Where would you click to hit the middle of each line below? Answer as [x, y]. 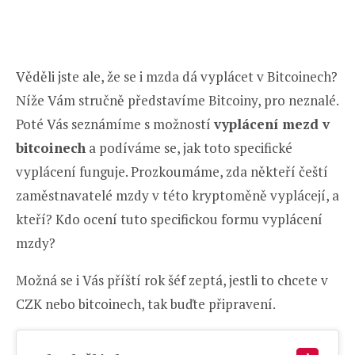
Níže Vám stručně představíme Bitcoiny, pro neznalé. [177, 100]
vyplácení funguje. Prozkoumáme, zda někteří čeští [172, 171]
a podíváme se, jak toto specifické [189, 147]
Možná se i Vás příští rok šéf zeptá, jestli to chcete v [172, 280]
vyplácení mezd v [272, 124]
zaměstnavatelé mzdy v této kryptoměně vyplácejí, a [177, 195]
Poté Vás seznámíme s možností [115, 124]
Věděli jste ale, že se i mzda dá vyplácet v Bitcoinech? [177, 76]
